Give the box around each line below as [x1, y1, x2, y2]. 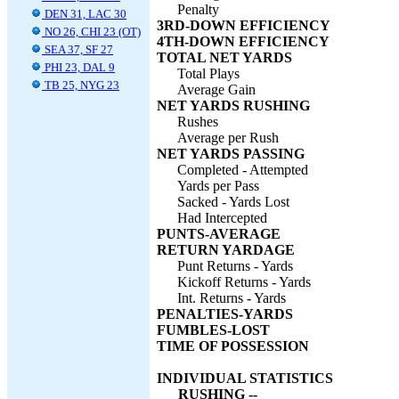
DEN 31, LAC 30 [42, 7, 126, 20]
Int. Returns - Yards [177, 290, 286, 305]
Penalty [177, 2, 219, 17]
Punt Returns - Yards [177, 258, 293, 273]
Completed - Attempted [177, 162, 308, 177]
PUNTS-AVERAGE [157, 226, 281, 241]
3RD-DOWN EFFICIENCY [157, 18, 330, 33]
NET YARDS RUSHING [157, 98, 310, 113]
